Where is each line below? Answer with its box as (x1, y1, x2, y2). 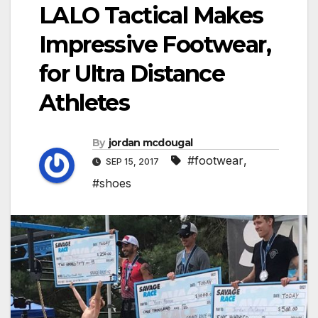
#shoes (92, 176, 131, 191)
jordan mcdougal (108, 136, 193, 150)
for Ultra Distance (39, 59, 225, 87)
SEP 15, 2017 (104, 156, 161, 168)
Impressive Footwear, (39, 30, 270, 58)
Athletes (39, 88, 130, 116)
